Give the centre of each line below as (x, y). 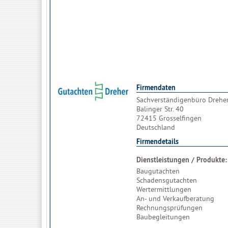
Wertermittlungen (164, 189)
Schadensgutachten (167, 180)
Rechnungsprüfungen (169, 208)
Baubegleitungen (163, 217)
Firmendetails (158, 141)
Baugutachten (158, 171)
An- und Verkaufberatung (175, 198)
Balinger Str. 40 (160, 109)
